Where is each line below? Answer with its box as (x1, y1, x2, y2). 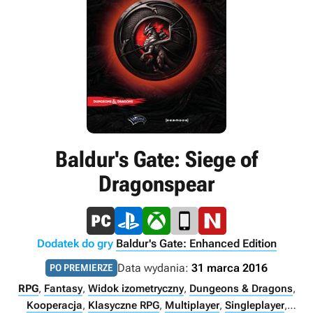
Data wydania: (117, 261, 191, 275)
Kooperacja (26, 299, 82, 312)
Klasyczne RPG (87, 299, 159, 312)
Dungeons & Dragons (189, 282, 293, 295)
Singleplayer (224, 299, 284, 312)
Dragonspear (99, 170, 214, 197)
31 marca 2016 (191, 261, 268, 275)
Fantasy (43, 282, 82, 295)
